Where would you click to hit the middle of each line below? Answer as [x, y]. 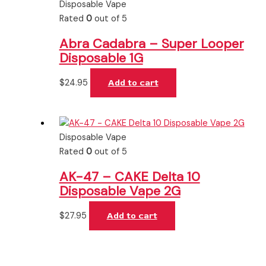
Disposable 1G [101, 58]
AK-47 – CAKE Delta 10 [129, 177]
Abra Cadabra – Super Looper [151, 43]
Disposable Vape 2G [120, 191]
